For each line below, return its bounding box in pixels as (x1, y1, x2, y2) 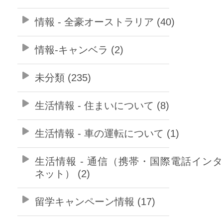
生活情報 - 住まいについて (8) (35, 100, 169, 111)
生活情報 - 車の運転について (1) (35, 127, 179, 139)
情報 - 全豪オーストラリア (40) (35, 16, 175, 27)
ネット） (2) (35, 168, 90, 179)
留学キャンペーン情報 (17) (35, 196, 155, 207)
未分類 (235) (35, 72, 91, 83)
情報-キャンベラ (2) (35, 44, 123, 55)
